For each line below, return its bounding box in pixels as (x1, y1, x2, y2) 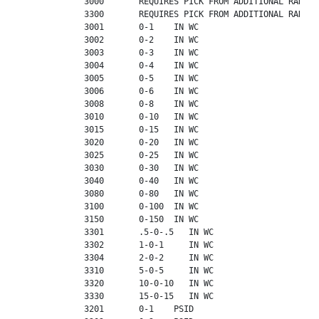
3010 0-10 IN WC (19, 111, 199, 122)
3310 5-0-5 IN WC (19, 265, 214, 276)
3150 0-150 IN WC (19, 214, 199, 224)
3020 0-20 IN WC (19, 137, 199, 147)
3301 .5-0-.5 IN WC (19, 226, 214, 237)
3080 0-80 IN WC (19, 188, 199, 199)
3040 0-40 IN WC (19, 175, 199, 186)
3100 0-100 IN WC (19, 201, 199, 211)
